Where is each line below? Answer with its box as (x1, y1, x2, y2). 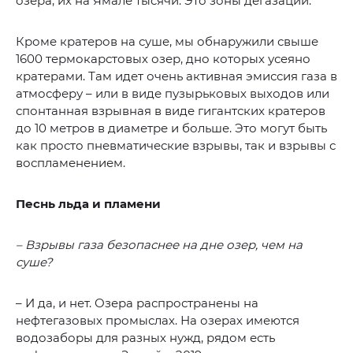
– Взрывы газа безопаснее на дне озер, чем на (16, 237, 303, 253)
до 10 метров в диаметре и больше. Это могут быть (16, 121, 327, 136)
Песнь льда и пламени (16, 196, 161, 212)
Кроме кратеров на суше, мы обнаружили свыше (16, 34, 318, 50)
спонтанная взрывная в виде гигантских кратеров (16, 103, 325, 119)
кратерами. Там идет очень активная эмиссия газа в (16, 69, 337, 84)
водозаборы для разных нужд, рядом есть (16, 330, 275, 346)
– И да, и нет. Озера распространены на (16, 295, 258, 311)
